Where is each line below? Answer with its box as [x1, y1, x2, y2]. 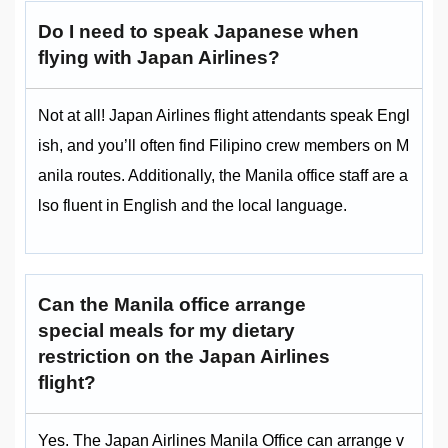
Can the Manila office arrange [38, 294, 306, 316]
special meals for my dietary [38, 320, 295, 342]
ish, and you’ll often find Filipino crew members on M [38, 137, 409, 155]
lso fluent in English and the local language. [38, 197, 347, 215]
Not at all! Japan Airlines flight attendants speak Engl [38, 107, 410, 125]
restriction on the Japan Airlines [38, 346, 330, 368]
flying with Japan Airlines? [38, 47, 280, 69]
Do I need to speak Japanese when [38, 21, 359, 43]
